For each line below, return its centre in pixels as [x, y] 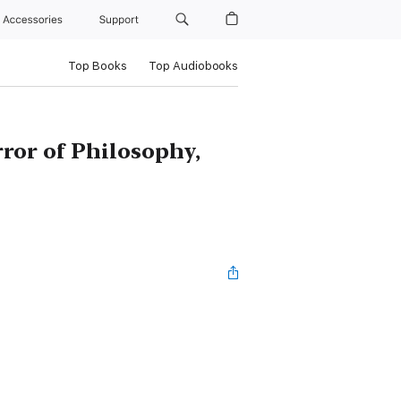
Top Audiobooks [193, 66]
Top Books [97, 66]
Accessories [36, 20]
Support [121, 20]
